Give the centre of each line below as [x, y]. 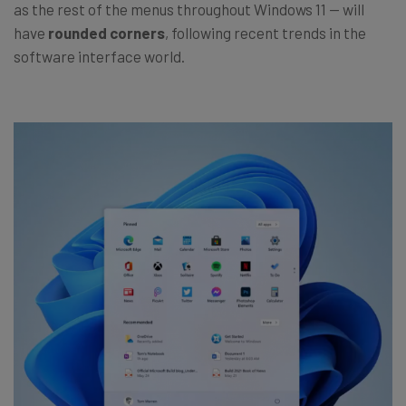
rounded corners [106, 32]
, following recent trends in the [266, 32]
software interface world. [99, 56]
